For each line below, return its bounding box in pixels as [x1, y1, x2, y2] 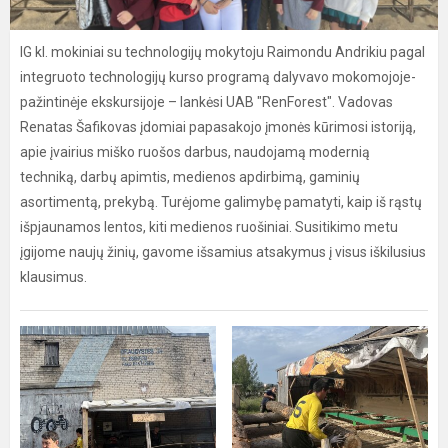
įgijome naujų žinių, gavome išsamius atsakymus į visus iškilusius [20, 244, 426, 260]
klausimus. [20, 269, 87, 285]
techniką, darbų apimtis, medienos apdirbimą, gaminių [20, 169, 360, 185]
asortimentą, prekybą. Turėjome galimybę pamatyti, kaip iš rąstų [20, 194, 422, 210]
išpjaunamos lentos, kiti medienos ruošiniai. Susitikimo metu [20, 219, 398, 235]
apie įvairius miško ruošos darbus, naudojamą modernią [20, 144, 370, 160]
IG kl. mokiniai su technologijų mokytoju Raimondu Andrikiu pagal [20, 44, 425, 60]
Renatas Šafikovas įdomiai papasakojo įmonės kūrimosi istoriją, [20, 119, 416, 135]
